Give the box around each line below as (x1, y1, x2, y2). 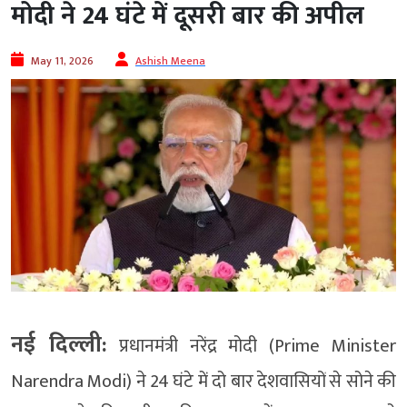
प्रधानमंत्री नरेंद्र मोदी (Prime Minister (106, 330, 397, 362)
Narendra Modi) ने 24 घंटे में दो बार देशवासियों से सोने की (11, 365, 396, 397)
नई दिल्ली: (11, 325, 107, 363)
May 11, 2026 (31, 52, 94, 71)
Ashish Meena (135, 52, 205, 71)
